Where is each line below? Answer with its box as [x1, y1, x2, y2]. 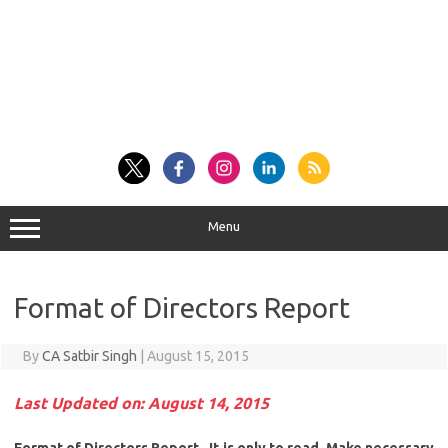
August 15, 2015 [146, 348, 249, 364]
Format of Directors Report [14, 292, 350, 323]
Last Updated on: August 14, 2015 [14, 394, 269, 412]
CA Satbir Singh [41, 348, 137, 364]
